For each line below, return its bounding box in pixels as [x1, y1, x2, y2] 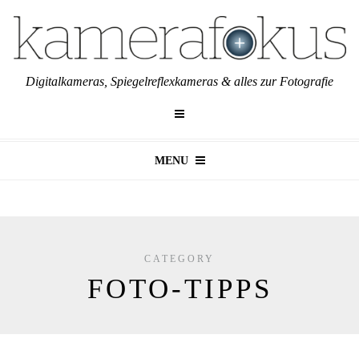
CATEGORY [144, 253, 215, 265]
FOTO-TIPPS [87, 273, 272, 305]
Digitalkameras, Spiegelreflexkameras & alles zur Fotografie [26, 75, 333, 89]
